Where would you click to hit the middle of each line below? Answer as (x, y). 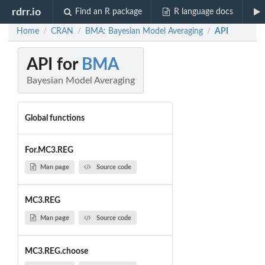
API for (54, 65)
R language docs (203, 12)
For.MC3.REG (49, 150)
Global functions (54, 118)
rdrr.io (27, 12)
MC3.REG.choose (56, 252)
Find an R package (109, 12)
